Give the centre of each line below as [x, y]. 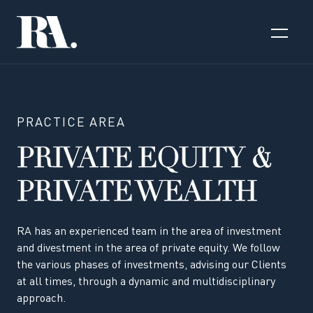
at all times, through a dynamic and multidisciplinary [146, 283]
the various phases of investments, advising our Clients [152, 266]
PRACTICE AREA [71, 123]
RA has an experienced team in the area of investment [149, 232]
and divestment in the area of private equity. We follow [148, 249]
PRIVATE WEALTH [137, 195]
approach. [41, 299]
